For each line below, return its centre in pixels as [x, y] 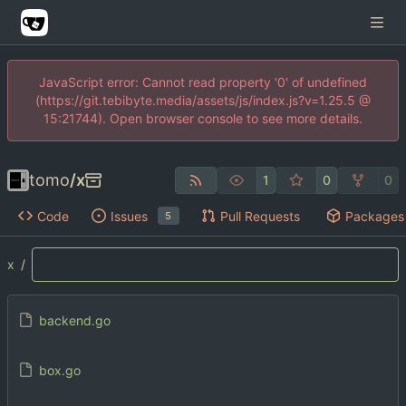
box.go [59, 370]
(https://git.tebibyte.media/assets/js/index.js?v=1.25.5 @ [203, 100]
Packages [374, 216]
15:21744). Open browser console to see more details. [203, 118]
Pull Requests [260, 216]
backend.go [74, 320]
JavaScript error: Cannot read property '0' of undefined [203, 82]
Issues [129, 216]
